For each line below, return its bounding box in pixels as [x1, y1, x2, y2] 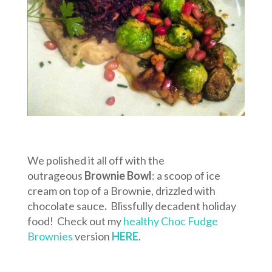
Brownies [27, 229, 73, 243]
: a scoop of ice [151, 169, 220, 183]
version [72, 229, 112, 243]
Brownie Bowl [84, 169, 152, 183]
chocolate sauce [27, 199, 104, 213]
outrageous [27, 169, 84, 183]
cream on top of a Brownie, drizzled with [27, 184, 216, 198]
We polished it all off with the [27, 154, 165, 168]
